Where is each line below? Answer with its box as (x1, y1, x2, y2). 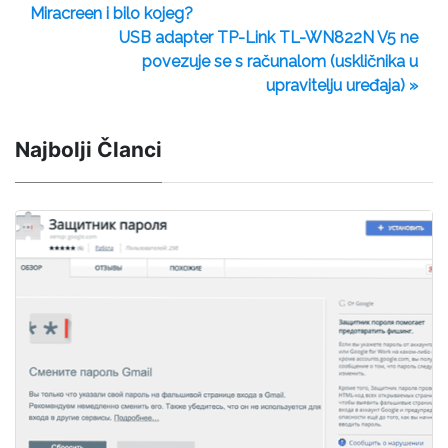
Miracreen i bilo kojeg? (30, 3, 193, 23)
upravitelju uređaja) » (266, 75, 418, 95)
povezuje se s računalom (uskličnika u (142, 51, 418, 71)
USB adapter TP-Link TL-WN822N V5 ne (119, 27, 418, 47)
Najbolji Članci (15, 136, 162, 162)
